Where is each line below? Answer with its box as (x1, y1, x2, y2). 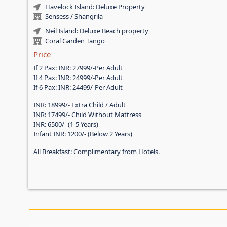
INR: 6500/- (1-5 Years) (33, 120, 99, 129)
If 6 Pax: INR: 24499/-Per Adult (33, 83, 123, 92)
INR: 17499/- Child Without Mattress (33, 110, 142, 120)
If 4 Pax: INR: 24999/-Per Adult (33, 73, 123, 83)
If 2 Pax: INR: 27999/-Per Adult (33, 63, 123, 73)
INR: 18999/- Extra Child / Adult (33, 100, 126, 110)
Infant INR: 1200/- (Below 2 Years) (33, 129, 133, 139)
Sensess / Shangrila (45, 12, 103, 21)
